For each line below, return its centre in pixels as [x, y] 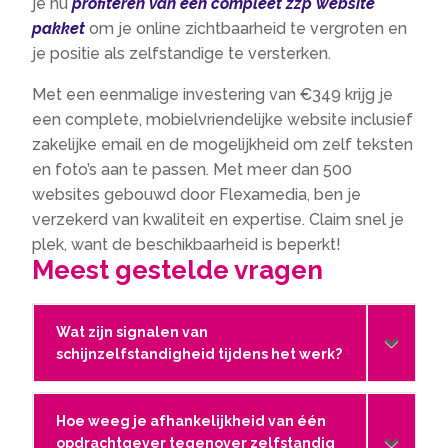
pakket [59, 29]
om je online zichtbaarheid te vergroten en [246, 29]
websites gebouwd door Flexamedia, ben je [197, 195]
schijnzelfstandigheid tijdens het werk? [199, 354]
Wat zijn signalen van [132, 332]
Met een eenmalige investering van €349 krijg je [213, 95]
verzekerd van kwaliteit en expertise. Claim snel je [218, 220]
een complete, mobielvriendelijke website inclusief [223, 120]
